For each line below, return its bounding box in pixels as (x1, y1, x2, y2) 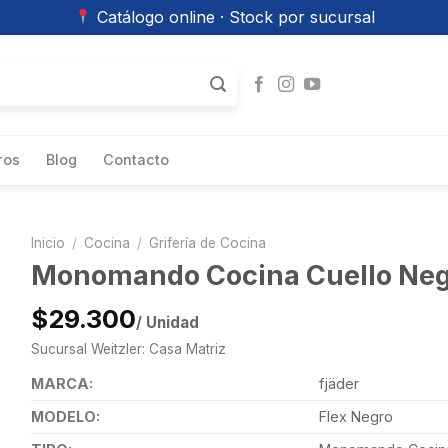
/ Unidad (135, 313, 199, 333)
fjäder (318, 375, 359, 393)
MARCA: (30, 375, 93, 393)
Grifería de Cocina (148, 235, 266, 251)
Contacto (103, 151, 169, 168)
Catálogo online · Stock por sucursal (91, 7, 375, 27)
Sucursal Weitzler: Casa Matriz (30, 341, 226, 358)
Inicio (30, 235, 65, 251)
